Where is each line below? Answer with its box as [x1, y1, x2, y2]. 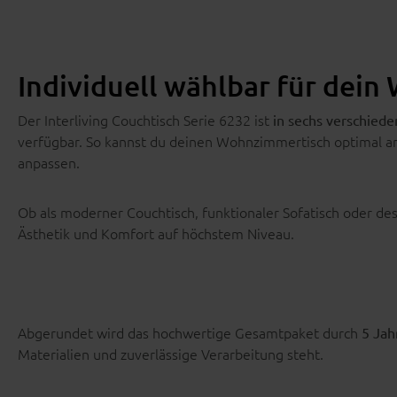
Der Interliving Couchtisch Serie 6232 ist [18, 109, 273, 129]
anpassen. [18, 152, 80, 172]
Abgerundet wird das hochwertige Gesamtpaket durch [18, 322, 358, 342]
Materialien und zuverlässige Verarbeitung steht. [18, 343, 323, 363]
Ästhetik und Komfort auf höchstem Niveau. [18, 222, 294, 243]
